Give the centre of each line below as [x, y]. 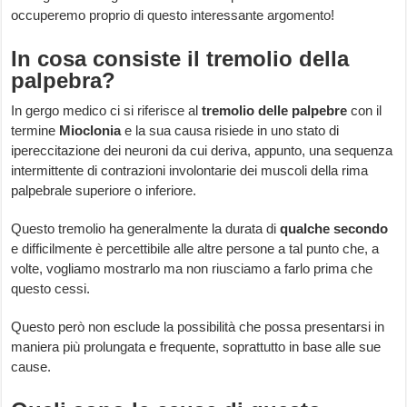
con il [365, 111]
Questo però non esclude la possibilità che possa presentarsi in [198, 327]
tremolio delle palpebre [275, 111]
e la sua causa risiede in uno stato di [230, 131]
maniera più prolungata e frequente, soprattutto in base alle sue [196, 347]
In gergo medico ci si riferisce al [107, 111]
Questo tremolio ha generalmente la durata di [146, 229]
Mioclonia [90, 131]
